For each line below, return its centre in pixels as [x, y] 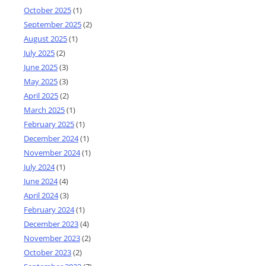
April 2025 [41, 95]
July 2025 [39, 53]
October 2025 [47, 10]
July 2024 [39, 167]
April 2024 [41, 195]
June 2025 [41, 67]
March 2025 [44, 110]
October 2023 [47, 252]
